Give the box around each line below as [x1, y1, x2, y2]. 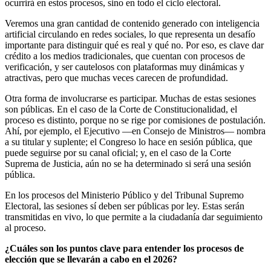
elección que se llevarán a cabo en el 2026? [5, 254, 177, 265]
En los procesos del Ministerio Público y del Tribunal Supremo [5, 190, 244, 201]
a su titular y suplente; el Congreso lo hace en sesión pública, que [5, 137, 252, 148]
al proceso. [5, 223, 46, 233]
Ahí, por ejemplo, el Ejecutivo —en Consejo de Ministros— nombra [5, 126, 266, 137]
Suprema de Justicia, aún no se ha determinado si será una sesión [5, 158, 251, 169]
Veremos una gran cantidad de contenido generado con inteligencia [5, 18, 260, 29]
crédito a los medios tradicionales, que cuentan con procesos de [5, 51, 245, 62]
